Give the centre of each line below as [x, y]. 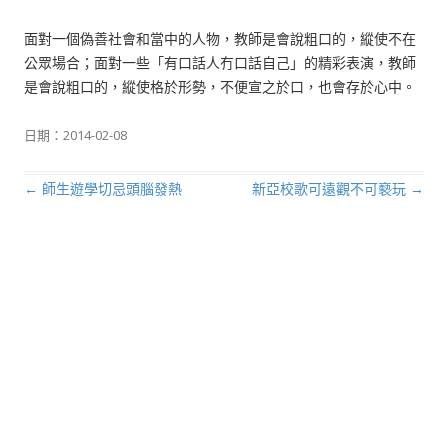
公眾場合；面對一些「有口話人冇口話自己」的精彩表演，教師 [220, 62]
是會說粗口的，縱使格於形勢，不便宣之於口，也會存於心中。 [220, 86]
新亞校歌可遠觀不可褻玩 [331, 188]
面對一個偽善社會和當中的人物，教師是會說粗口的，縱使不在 [220, 38]
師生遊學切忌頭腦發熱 [110, 188]
